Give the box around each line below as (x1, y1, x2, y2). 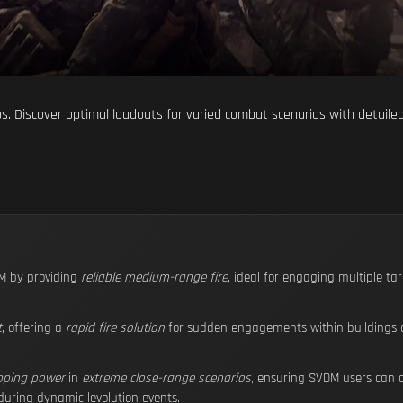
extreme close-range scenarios (82, 370, 251, 387)
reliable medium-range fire (81, 269, 228, 286)
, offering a (2, 319, 66, 336)
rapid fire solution (66, 319, 165, 336)
